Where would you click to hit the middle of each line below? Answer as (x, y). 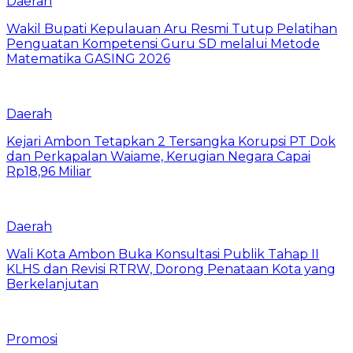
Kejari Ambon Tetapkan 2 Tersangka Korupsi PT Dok (171, 141)
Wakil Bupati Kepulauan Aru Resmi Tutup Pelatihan (172, 28)
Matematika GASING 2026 (88, 58)
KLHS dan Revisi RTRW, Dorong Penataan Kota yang (171, 269)
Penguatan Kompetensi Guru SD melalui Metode (163, 43)
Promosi (32, 339)
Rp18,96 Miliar (49, 171)
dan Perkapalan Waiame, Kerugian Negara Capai (158, 156)
